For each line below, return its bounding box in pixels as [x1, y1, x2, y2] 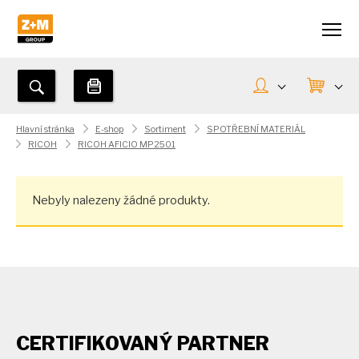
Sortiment [144, 124, 186, 135]
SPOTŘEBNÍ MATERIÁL [207, 124, 305, 135]
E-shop [95, 124, 123, 135]
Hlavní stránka [16, 124, 75, 135]
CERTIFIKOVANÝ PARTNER [16, 332, 269, 355]
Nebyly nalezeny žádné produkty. [32, 193, 210, 208]
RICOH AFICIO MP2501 [78, 139, 175, 150]
